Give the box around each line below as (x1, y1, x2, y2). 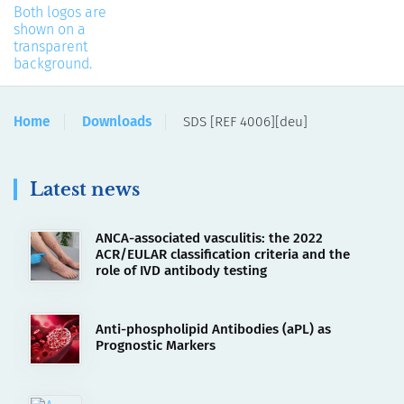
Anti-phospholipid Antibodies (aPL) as (96, 320, 331, 337)
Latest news (30, 178, 140, 200)
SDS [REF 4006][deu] (183, 114, 308, 130)
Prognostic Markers (96, 336, 216, 353)
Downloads (82, 114, 151, 130)
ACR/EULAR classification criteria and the (96, 245, 350, 262)
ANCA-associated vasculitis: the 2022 (96, 229, 323, 246)
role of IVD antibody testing (96, 262, 267, 279)
